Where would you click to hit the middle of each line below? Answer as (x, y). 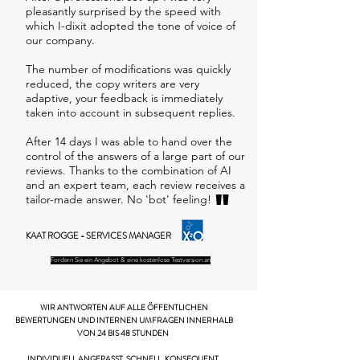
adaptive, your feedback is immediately (124, 98)
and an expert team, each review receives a (135, 185)
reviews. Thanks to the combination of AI (129, 170)
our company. (60, 40)
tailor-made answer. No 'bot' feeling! (119, 199)
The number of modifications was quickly (128, 69)
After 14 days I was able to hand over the (129, 141)
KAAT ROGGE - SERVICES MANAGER (98, 235)
